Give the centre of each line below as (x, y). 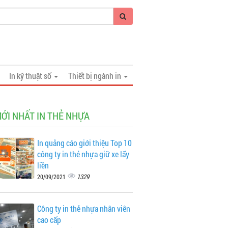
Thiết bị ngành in (95, 76)
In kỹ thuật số (31, 76)
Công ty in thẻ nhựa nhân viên (83, 208)
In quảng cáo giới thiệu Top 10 (84, 143)
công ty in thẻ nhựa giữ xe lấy (83, 154)
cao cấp (49, 220)
